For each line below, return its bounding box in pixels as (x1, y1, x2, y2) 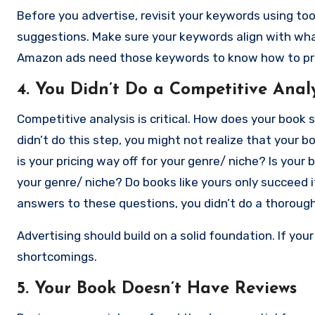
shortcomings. (17, 249, 97, 264)
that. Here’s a (17, 217, 97, 231)
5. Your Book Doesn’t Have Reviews (17, 280, 297, 297)
